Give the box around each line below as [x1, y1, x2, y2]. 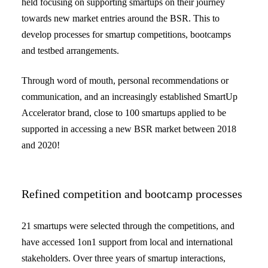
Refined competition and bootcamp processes [22, 187, 242, 201]
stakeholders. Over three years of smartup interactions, [22, 252, 226, 264]
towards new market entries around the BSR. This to [22, 13, 220, 24]
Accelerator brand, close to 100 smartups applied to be [22, 108, 226, 118]
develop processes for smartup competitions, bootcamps [22, 29, 231, 40]
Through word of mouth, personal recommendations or [22, 75, 229, 86]
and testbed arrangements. [22, 45, 119, 56]
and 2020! [22, 140, 60, 151]
